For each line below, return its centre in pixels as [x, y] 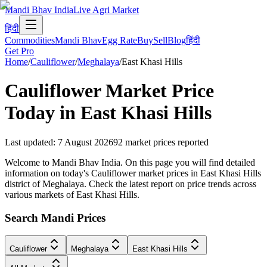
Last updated [29, 142]
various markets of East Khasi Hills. [72, 194]
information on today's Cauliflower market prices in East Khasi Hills [133, 173]
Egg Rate [119, 40]
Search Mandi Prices [55, 218]
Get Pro [19, 51]
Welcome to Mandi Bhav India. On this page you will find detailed [130, 162]
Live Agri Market [106, 10]
